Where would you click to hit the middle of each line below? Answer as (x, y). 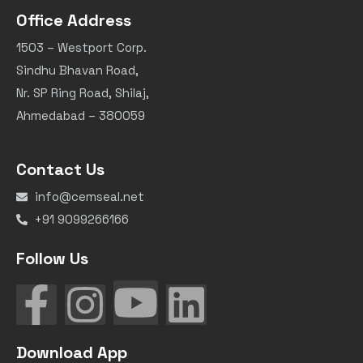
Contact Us (60, 169)
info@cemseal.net (89, 196)
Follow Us (52, 258)
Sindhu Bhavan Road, (77, 70)
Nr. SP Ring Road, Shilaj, (83, 92)
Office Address (74, 20)
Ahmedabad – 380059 (81, 115)
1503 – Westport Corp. (81, 47)
